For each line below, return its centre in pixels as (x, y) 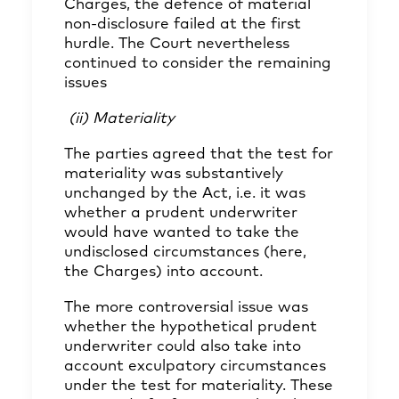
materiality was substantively (174, 174)
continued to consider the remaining (198, 64)
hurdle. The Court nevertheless (177, 44)
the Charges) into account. (163, 272)
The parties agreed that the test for (199, 155)
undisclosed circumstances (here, (185, 252)
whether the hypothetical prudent (191, 327)
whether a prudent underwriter (181, 213)
